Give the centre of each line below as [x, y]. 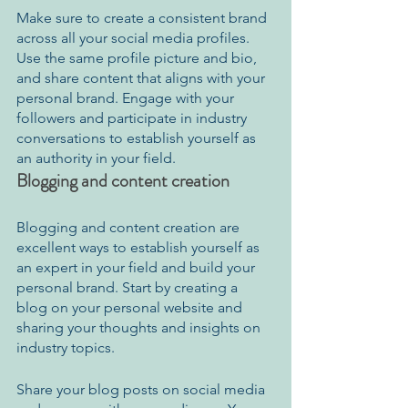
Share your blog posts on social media [143, 389]
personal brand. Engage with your [127, 97]
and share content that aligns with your [143, 77]
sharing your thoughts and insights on [140, 327]
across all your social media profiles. [135, 37]
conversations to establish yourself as [138, 138]
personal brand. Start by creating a [129, 287]
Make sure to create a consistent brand [143, 17]
